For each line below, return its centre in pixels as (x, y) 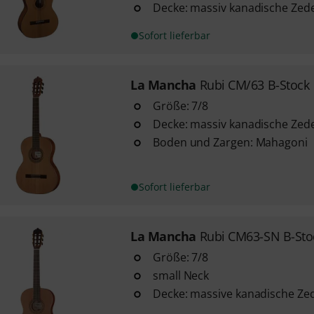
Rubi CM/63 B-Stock (254, 85)
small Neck (181, 275)
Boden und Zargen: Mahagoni (230, 142)
